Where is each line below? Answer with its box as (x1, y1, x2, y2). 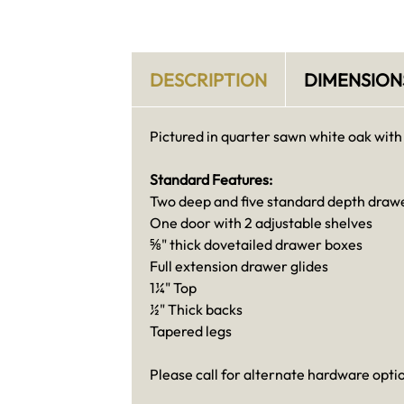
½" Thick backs (149, 300, 243, 319)
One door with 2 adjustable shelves (149, 214, 372, 233)
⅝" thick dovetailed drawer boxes (149, 235, 363, 254)
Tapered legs (149, 322, 232, 341)
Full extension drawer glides (149, 257, 328, 276)
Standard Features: (149, 170, 272, 189)
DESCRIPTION (149, 68, 267, 91)
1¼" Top (149, 279, 197, 298)
